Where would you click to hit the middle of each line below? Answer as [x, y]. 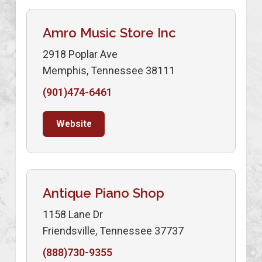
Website [74, 123]
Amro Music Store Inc [109, 32]
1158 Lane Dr [73, 214]
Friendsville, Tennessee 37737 [113, 230]
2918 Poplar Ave [80, 54]
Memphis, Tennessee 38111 [109, 70]
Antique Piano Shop [104, 193]
